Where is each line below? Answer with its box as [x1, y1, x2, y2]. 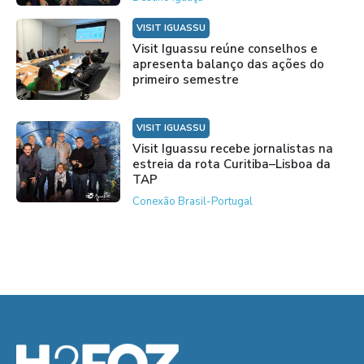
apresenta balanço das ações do [132, 55, 324, 72]
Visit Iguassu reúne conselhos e [132, 40, 318, 57]
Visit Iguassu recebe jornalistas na [132, 140, 333, 157]
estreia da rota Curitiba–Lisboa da [132, 155, 331, 172]
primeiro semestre [132, 71, 239, 88]
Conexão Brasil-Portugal [132, 193, 253, 209]
